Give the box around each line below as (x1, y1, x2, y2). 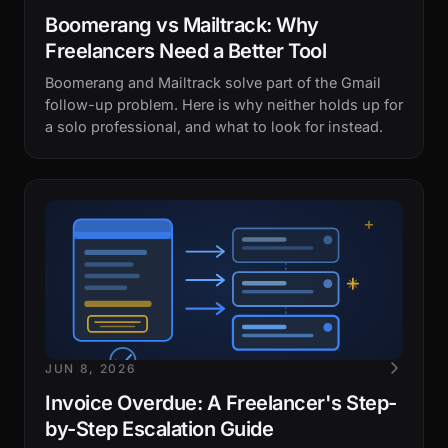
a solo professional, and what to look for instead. (45, 118, 383, 135)
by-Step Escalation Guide (45, 417, 273, 441)
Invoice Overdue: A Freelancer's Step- (45, 391, 397, 415)
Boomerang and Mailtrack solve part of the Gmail (45, 74, 381, 91)
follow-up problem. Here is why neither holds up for (45, 96, 403, 113)
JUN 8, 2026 (45, 361, 137, 376)
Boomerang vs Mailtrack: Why (45, 13, 319, 37)
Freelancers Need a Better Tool (45, 39, 326, 63)
